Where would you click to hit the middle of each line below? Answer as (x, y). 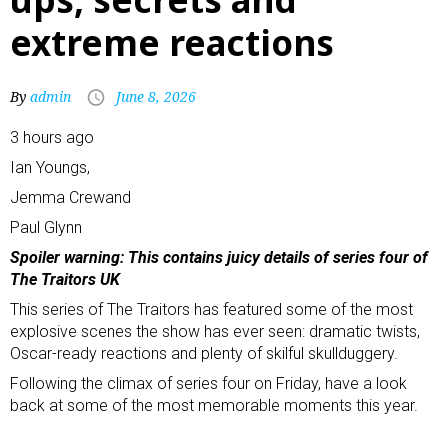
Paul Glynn (46, 227)
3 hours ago (52, 137)
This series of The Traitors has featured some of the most (211, 309)
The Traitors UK (65, 279)
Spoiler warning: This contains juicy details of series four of (219, 257)
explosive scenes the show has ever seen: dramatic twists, (215, 331)
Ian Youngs (48, 167)
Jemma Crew (57, 197)
